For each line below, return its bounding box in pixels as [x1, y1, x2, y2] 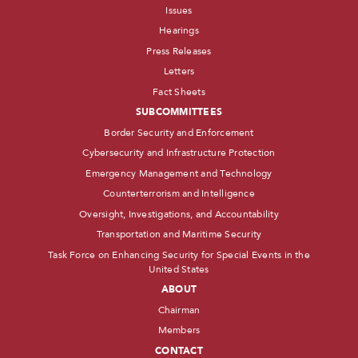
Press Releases [146, 44, 212, 58]
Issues [165, 3, 193, 17]
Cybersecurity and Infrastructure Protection [82, 146, 276, 159]
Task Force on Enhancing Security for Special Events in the [48, 248, 310, 261]
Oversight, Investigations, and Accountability [79, 207, 279, 221]
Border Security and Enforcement [104, 125, 254, 139]
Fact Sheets [153, 85, 205, 98]
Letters [163, 65, 195, 78]
